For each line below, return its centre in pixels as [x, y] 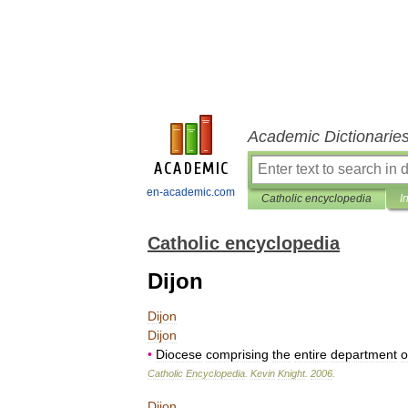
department [364, 354]
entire [311, 354]
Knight [291, 373]
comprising [237, 354]
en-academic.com [191, 192]
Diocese [179, 354]
